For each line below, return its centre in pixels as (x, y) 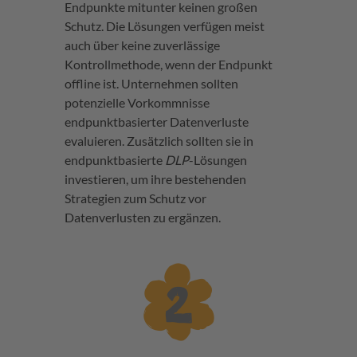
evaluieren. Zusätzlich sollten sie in (159, 140)
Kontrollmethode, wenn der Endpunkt (168, 64)
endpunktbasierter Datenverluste (156, 121)
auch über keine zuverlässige (142, 45)
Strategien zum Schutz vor (135, 198)
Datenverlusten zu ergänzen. (142, 217)
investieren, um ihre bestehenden (155, 178)
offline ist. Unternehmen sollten (151, 83)
